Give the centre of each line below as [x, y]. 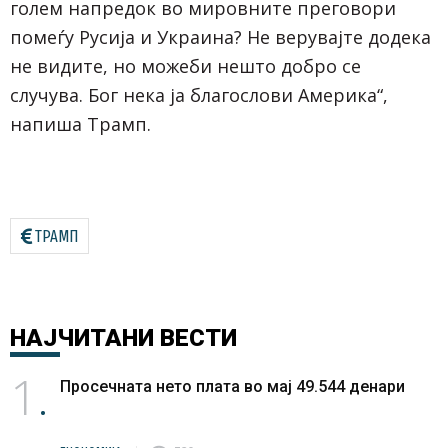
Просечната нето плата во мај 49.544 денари [232, 386]
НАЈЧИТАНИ [82, 337]
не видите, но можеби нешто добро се [185, 65]
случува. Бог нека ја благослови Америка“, [199, 94]
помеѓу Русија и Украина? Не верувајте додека [220, 36]
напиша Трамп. [80, 123]
